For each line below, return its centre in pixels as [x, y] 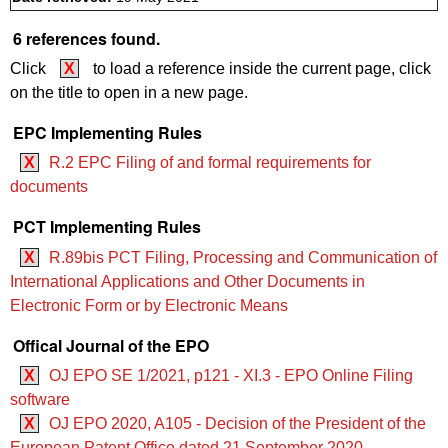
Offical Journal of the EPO [111, 345]
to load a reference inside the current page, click [260, 69]
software [40, 400]
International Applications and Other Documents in [187, 281]
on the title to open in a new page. [129, 93]
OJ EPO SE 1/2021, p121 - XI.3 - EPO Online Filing [231, 376]
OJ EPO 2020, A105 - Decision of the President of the [237, 424]
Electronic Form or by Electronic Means [149, 305]
